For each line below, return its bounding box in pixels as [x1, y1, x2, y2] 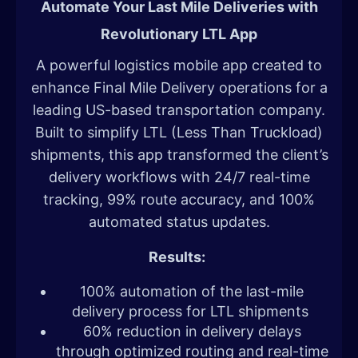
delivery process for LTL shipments [71, 303, 312, 320]
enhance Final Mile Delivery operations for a [30, 79, 328, 97]
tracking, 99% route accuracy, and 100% [43, 191, 315, 209]
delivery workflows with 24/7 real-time [48, 169, 310, 186]
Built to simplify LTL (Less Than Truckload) [35, 124, 323, 141]
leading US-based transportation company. [33, 101, 325, 119]
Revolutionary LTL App [101, 26, 257, 43]
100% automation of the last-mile [80, 283, 304, 300]
